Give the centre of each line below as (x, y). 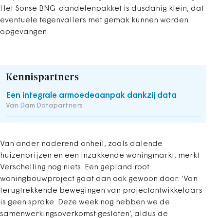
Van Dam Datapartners (44, 106)
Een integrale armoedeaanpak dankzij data (91, 96)
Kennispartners (42, 77)
